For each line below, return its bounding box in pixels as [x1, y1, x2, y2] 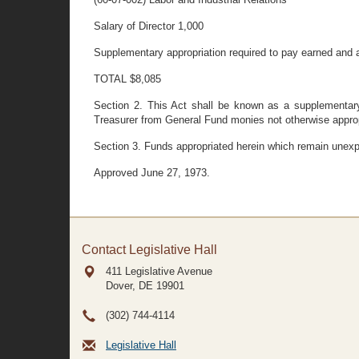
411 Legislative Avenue [106, 265, 212, 277]
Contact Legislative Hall [82, 243, 217, 256]
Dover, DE [106, 280, 153, 292]
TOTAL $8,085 [94, 73, 161, 85]
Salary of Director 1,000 [94, 20, 204, 32]
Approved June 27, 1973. [94, 167, 210, 179]
